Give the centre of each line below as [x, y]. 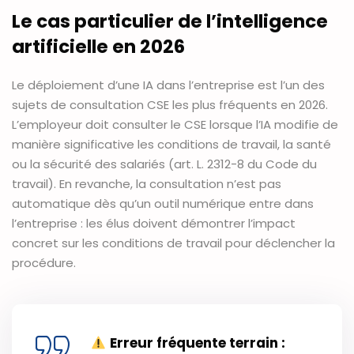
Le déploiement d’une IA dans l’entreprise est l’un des [168, 85]
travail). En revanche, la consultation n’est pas [147, 184]
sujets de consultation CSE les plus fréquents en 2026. [170, 105]
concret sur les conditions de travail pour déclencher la [173, 243]
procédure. [44, 263]
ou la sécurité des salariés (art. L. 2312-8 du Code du [164, 164]
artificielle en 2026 [98, 47]
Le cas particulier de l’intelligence [170, 22]
